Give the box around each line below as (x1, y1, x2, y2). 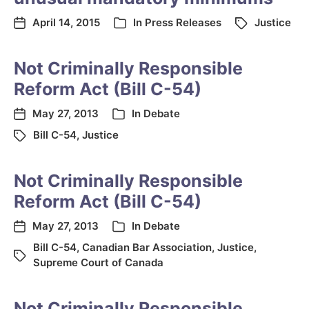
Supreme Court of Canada (33, 256, 163, 269)
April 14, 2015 (32, 16, 100, 29)
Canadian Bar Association (82, 241, 212, 254)
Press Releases (145, 16, 221, 29)
